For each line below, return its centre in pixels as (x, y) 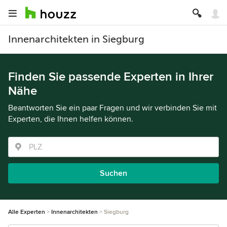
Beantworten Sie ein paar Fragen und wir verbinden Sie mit (112, 108)
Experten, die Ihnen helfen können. (71, 119)
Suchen (113, 173)
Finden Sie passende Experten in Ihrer (111, 77)
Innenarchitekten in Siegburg (76, 39)
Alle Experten (27, 212)
